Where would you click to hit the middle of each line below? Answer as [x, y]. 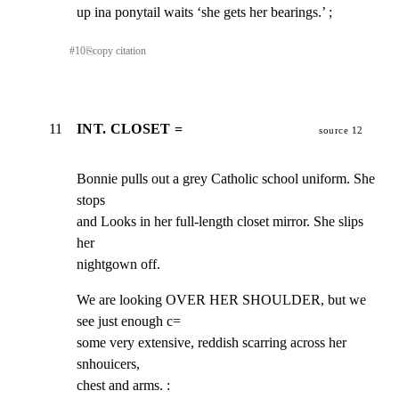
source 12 [341, 130]
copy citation [119, 50]
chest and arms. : [123, 386]
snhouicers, [108, 364]
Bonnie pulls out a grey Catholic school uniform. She [226, 179]
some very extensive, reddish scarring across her [212, 343]
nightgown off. [118, 265]
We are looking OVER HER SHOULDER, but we [221, 300]
